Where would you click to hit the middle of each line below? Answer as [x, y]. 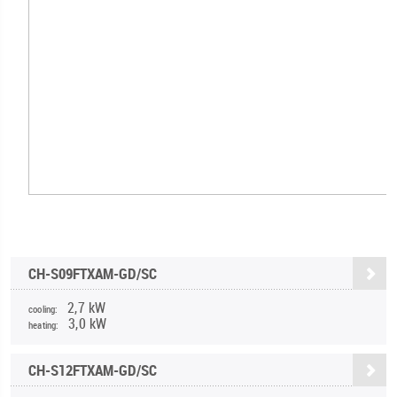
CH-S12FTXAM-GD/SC [93, 370]
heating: [44, 325]
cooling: [43, 309]
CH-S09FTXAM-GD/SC [93, 274]
